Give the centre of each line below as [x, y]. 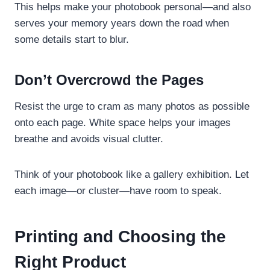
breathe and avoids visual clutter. [89, 139]
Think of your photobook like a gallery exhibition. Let [132, 174]
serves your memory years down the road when [122, 23]
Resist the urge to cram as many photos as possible [132, 106]
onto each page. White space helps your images [123, 122]
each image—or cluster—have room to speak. [118, 190]
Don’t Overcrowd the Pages [109, 80]
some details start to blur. [72, 39]
